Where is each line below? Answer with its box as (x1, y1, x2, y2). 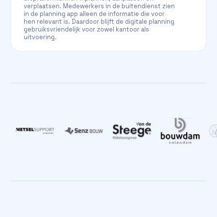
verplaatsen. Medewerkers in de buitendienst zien (24, 2, 175, 10)
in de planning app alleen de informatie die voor (24, 10, 165, 18)
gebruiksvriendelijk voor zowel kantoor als (24, 25, 150, 33)
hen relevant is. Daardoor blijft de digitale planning (24, 17, 175, 26)
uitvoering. (24, 33, 57, 41)
